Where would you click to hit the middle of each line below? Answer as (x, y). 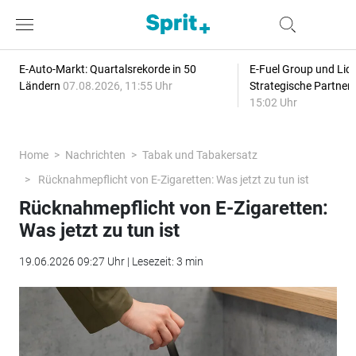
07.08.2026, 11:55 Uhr (117, 86)
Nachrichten (95, 155)
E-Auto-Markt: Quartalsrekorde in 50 (107, 69)
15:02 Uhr (273, 103)
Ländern (41, 86)
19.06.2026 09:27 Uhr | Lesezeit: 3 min (111, 261)
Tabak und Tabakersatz (199, 155)
